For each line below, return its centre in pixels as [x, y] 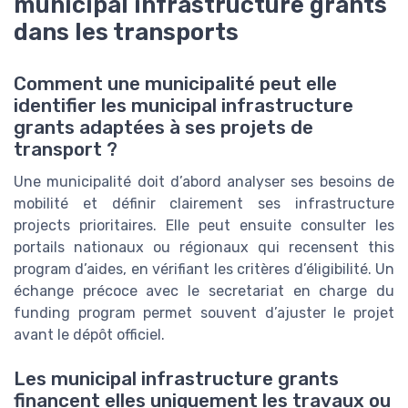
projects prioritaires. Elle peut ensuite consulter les [204, 225]
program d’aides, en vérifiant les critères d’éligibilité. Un [204, 269]
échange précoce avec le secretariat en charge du [204, 291]
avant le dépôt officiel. [89, 334]
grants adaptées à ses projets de [163, 127]
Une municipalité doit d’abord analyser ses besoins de [204, 181]
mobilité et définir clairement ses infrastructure [204, 203]
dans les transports [126, 32]
